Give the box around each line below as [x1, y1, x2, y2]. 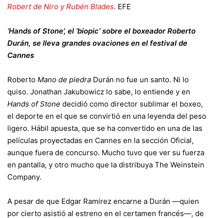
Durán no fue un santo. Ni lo [91, 75, 189, 84]
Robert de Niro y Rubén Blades [7, 2, 114, 11]
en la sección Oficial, [121, 136, 194, 145]
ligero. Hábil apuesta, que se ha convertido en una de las [7, 124, 202, 133]
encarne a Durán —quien [111, 197, 199, 206]
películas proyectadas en [7, 136, 95, 145]
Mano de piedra [37, 75, 91, 84]
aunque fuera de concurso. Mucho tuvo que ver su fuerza [7, 148, 204, 157]
